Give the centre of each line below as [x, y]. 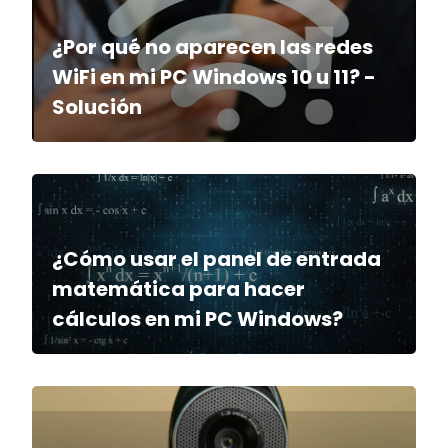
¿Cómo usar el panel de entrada [216, 258]
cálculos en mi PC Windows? [197, 318]
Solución [97, 106]
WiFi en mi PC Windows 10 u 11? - [214, 76]
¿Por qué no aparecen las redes [212, 46]
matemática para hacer [178, 288]
